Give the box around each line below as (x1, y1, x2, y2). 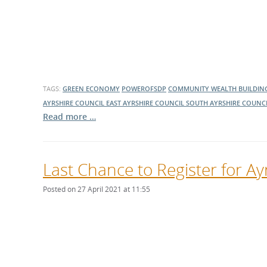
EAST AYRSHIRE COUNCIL (106, 98, 186, 107)
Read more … (43, 111, 96, 122)
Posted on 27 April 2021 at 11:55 (43, 184, 150, 194)
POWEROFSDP (122, 84, 166, 93)
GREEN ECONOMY (63, 84, 120, 93)
